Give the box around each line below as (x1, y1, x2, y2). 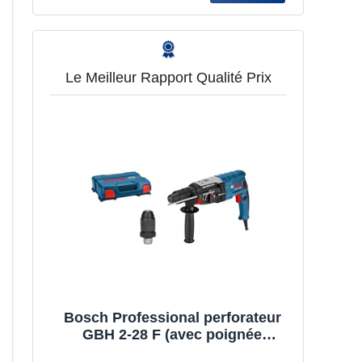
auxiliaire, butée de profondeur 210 (52, 343, 293, 360)
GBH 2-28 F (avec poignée (82, 326, 262, 343)
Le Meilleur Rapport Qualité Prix (65, 69, 271, 86)
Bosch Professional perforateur (63, 309, 281, 326)
